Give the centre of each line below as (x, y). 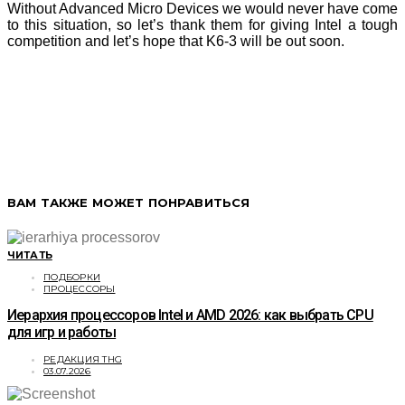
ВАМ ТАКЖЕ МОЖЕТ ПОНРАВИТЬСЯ (129, 203)
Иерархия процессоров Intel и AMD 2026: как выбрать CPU (190, 316)
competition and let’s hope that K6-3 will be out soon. (176, 41)
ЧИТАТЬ (30, 255)
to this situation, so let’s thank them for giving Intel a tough (202, 24)
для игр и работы (62, 333)
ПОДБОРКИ (72, 278)
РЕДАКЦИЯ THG (83, 359)
